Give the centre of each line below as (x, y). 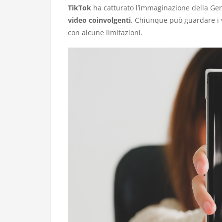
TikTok (80, 8)
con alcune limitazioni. (105, 32)
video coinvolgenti (99, 20)
